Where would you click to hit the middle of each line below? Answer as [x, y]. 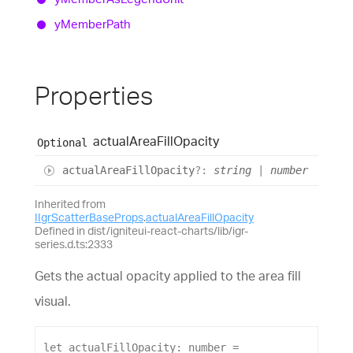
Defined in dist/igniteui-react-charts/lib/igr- [141, 231]
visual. [53, 301]
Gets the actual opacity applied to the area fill [168, 276]
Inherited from [70, 204]
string [232, 171]
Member [84, 24]
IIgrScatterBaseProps [89, 217]
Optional [62, 142]
